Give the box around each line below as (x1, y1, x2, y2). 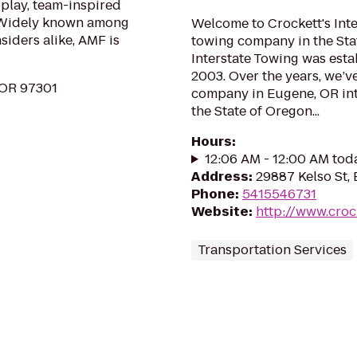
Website (191, 202, 249, 221)
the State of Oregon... (191, 102, 320, 120)
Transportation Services (198, 241, 347, 259)
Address (191, 167, 249, 186)
